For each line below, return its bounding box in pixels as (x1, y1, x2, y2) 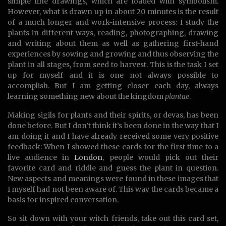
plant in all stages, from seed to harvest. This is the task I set (8, 60, 218, 69)
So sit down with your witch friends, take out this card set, (8, 213, 218, 223)
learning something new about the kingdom (8, 91, 165, 101)
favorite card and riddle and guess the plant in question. (8, 163, 218, 173)
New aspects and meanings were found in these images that (8, 174, 218, 183)
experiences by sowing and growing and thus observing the (8, 49, 218, 59)
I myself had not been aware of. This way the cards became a (8, 184, 218, 194)
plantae (165, 91, 189, 101)
